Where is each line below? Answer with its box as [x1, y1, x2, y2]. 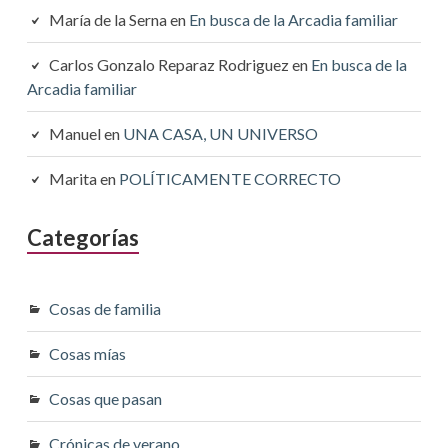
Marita [48, 169, 97, 189]
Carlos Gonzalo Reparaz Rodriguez [48, 55, 289, 75]
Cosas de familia [48, 299, 161, 319]
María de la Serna [48, 10, 167, 30]
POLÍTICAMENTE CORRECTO [118, 169, 341, 189]
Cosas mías [48, 344, 126, 364]
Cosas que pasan [48, 389, 162, 409]
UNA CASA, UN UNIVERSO [122, 124, 318, 144]
